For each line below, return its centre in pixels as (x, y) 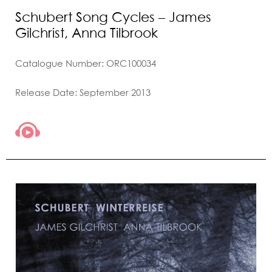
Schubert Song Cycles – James (113, 16)
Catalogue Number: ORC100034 (86, 63)
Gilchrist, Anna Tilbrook (87, 32)
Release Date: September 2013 (83, 92)
